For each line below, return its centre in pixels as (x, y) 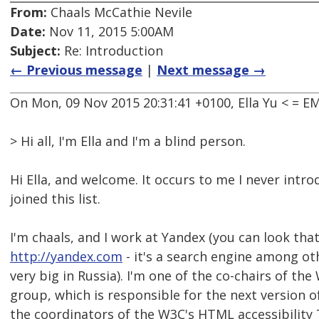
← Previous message (76, 70)
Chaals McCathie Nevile (120, 12)
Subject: (35, 51)
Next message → (211, 70)
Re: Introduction (112, 51)
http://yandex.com (66, 257)
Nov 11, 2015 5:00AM (110, 32)
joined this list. (55, 199)
